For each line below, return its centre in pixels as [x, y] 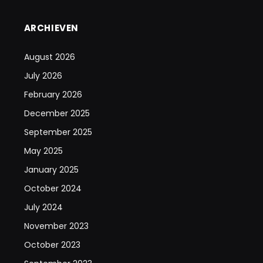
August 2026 [49, 57]
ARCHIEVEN [51, 28]
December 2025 [57, 113]
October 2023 [52, 245]
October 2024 [53, 188]
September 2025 [58, 132]
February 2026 [53, 94]
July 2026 [43, 75]
